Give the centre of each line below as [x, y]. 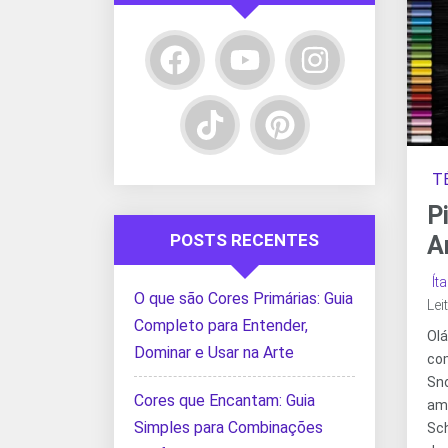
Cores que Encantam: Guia [224, 400]
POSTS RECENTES [244, 240]
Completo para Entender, [221, 325]
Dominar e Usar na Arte [214, 352]
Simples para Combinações [228, 427]
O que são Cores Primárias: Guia [243, 298]
